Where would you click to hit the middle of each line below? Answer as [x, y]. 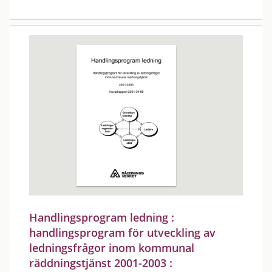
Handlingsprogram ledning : [102, 217]
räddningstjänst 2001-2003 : [101, 263]
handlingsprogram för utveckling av [122, 233]
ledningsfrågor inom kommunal [112, 248]
